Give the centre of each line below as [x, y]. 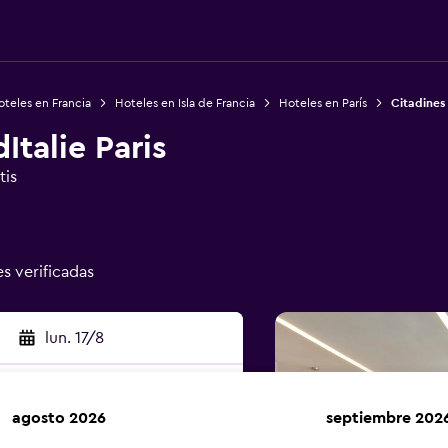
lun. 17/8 [74, 338]
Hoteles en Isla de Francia [184, 103]
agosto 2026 [59, 418]
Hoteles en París [322, 103]
